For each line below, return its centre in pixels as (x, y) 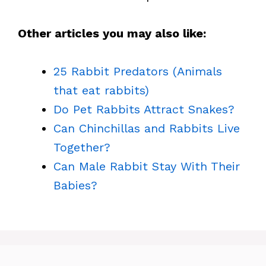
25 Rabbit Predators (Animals (138, 71)
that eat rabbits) (101, 90)
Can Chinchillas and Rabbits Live (147, 128)
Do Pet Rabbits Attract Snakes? (144, 109)
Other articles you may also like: (112, 33)
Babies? (75, 185)
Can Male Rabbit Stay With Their (147, 166)
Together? (82, 147)
